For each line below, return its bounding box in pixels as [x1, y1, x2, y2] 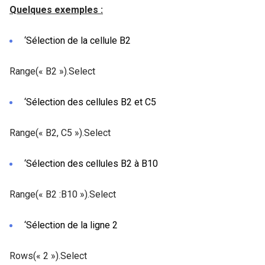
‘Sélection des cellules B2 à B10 [24, 157, 158, 169]
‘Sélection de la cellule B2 [24, 34, 131, 46]
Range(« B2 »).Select [9, 65, 95, 77]
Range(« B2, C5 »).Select [9, 127, 111, 138]
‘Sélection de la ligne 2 [24, 219, 118, 231]
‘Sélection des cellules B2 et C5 [24, 96, 156, 108]
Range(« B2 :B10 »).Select [9, 188, 116, 200]
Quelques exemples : [9, 4, 103, 15]
